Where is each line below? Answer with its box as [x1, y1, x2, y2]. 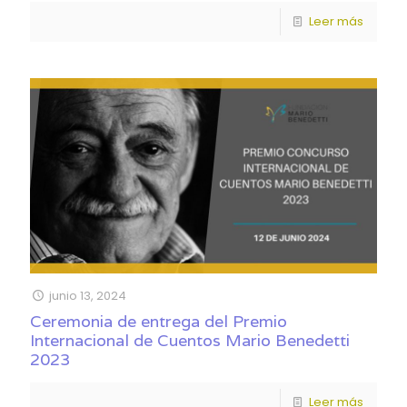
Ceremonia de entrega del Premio [30, 311, 287, 333]
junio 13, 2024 [49, 287, 127, 305]
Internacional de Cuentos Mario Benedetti [30, 330, 350, 352]
